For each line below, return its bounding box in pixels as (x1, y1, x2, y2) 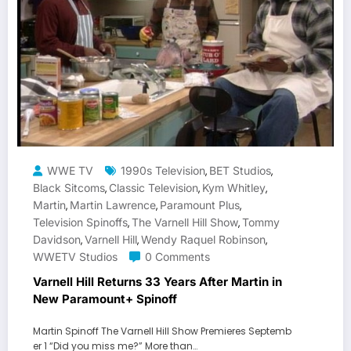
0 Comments (145, 250, 210, 264)
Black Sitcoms (33, 181, 105, 195)
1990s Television (121, 164, 205, 178)
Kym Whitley (202, 181, 266, 195)
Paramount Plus (160, 198, 240, 212)
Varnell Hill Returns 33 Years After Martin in (33, 274, 282, 290)
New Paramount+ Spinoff (33, 291, 177, 307)
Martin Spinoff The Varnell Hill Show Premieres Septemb (33, 324, 291, 338)
